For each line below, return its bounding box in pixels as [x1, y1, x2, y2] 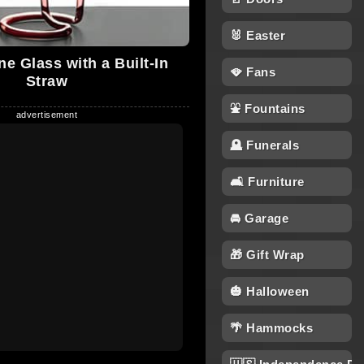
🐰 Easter [230, 28, 285, 42]
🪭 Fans [230, 65, 275, 79]
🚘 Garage [230, 211, 288, 225]
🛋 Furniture [230, 175, 305, 188]
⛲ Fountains [230, 102, 305, 115]
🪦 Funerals [230, 138, 299, 152]
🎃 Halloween [230, 284, 310, 298]
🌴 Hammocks [230, 321, 313, 335]
